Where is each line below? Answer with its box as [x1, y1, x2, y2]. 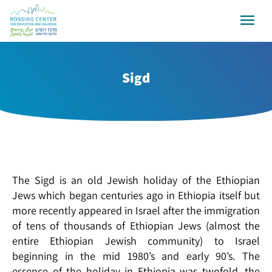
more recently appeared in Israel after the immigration [12, 203, 260, 218]
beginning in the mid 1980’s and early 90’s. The [12, 249, 260, 263]
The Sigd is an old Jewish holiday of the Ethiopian [12, 173, 260, 188]
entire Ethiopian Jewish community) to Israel [12, 234, 260, 248]
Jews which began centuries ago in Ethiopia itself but [12, 188, 260, 203]
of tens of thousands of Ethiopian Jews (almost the [12, 219, 260, 233]
